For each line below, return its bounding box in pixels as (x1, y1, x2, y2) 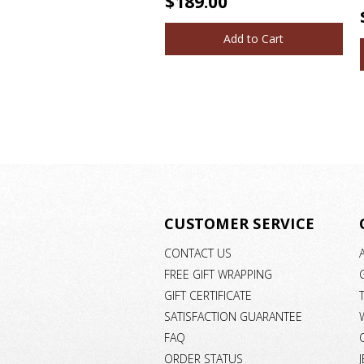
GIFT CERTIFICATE (164, 287, 252, 303)
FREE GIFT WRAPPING (164, 266, 272, 282)
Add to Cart (223, 31, 284, 47)
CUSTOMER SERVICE (164, 214, 314, 234)
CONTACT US (164, 245, 232, 262)
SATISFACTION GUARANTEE (164, 308, 302, 324)
